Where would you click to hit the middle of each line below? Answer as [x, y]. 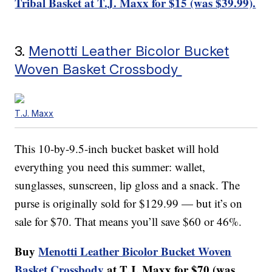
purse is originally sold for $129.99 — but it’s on [129, 203]
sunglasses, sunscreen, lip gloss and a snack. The [127, 185]
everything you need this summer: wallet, [110, 167]
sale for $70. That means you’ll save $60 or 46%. [128, 222]
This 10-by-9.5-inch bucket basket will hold [117, 149]
